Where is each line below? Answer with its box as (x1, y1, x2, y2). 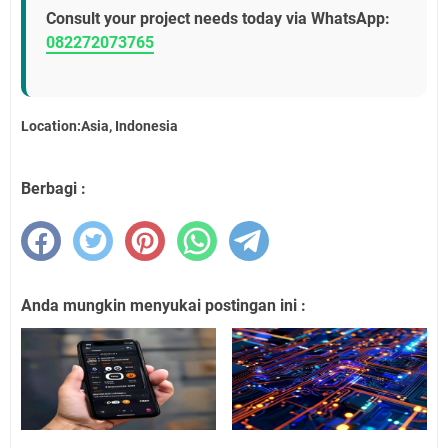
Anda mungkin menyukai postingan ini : (21, 295, 306, 315)
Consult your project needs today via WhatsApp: (46, 9, 390, 29)
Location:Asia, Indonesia (21, 118, 178, 135)
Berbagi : (21, 178, 86, 198)
